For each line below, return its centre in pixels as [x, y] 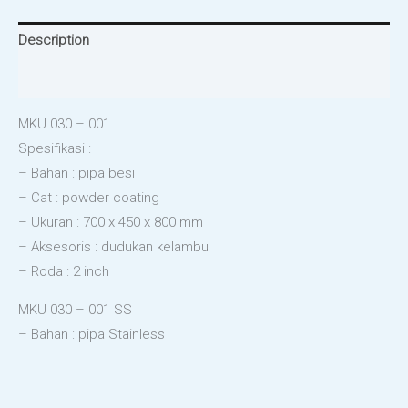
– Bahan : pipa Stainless [92, 334]
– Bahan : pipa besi [76, 173]
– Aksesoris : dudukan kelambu [113, 246]
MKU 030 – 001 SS [75, 309]
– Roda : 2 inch [64, 271]
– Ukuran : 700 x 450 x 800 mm [111, 222]
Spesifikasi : [55, 148]
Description [54, 41]
